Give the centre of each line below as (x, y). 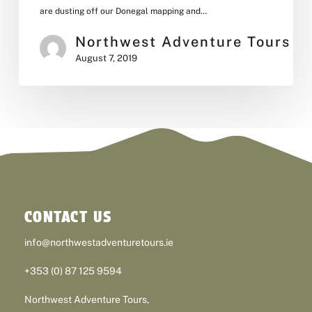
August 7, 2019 (106, 58)
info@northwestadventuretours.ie (99, 242)
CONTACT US (68, 216)
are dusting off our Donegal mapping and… (123, 11)
